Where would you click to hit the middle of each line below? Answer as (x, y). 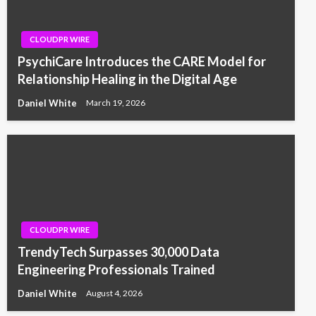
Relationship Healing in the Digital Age (127, 79)
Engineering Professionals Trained (116, 269)
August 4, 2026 (114, 293)
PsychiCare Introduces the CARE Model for (142, 61)
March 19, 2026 (116, 103)
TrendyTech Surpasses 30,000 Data (119, 251)
